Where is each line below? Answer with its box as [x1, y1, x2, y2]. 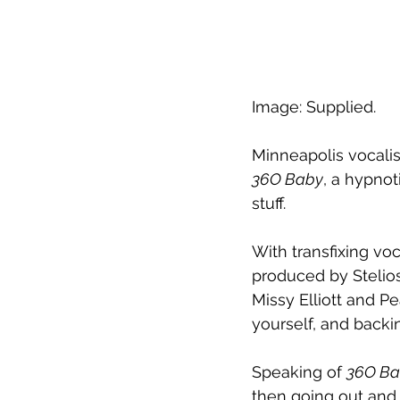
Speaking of [252, 362, 346, 381]
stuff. [252, 193, 286, 212]
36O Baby [252, 169, 323, 188]
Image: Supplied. [252, 96, 376, 116]
